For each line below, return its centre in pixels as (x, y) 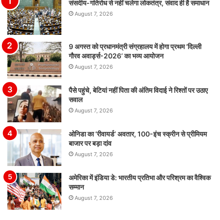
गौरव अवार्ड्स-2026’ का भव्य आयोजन (116, 56)
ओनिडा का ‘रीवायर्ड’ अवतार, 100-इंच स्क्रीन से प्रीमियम (138, 134)
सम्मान (76, 187)
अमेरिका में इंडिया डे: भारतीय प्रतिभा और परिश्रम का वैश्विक (140, 178)
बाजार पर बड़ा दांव (90, 143)
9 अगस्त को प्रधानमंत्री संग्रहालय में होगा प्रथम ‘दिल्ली (135, 47)
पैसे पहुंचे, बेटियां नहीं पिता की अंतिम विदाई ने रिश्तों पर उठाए (138, 90)
